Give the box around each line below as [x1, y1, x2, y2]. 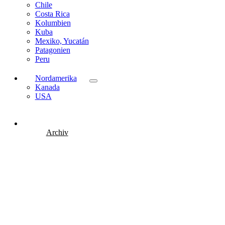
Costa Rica [35, 9, 70, 18]
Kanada [35, 82, 60, 91]
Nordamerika [35, 73, 77, 82]
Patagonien [35, 45, 70, 54]
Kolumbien [35, 18, 71, 27]
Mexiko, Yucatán [35, 36, 89, 45]
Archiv [46, 128, 68, 137]
